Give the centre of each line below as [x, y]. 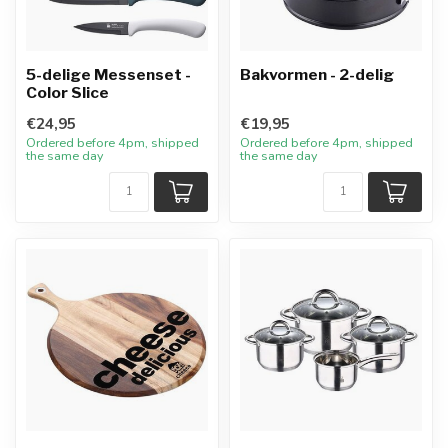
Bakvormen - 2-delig [317, 74]
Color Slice [67, 92]
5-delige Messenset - [108, 74]
